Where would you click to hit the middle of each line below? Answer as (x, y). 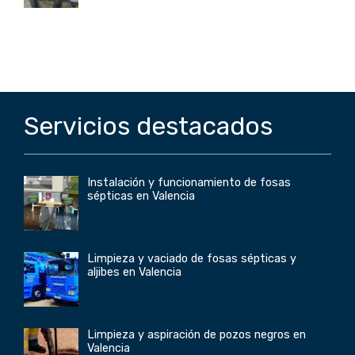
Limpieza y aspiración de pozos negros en (197, 335)
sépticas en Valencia (141, 197)
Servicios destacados (148, 126)
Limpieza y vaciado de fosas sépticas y (192, 259)
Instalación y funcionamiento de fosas (189, 183)
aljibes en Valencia (134, 273)
